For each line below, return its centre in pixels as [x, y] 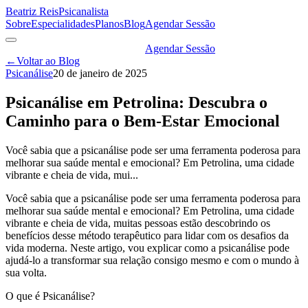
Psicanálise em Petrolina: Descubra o [136, 102]
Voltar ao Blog [48, 61]
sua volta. [26, 272]
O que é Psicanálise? [50, 296]
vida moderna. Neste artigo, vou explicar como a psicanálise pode [147, 247]
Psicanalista [84, 11]
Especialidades [63, 24]
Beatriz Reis [32, 11]
